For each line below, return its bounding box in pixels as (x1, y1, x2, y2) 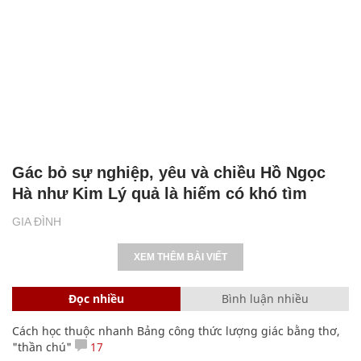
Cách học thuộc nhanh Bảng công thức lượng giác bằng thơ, (12, 322, 340, 338)
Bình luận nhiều (221, 290, 309, 306)
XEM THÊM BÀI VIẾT (134, 251, 227, 263)
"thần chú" (12, 338, 72, 355)
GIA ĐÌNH (12, 214, 61, 228)
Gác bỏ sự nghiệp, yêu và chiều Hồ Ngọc (12, 163, 326, 181)
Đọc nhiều (68, 290, 124, 306)
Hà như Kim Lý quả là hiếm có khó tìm (12, 184, 307, 202)
